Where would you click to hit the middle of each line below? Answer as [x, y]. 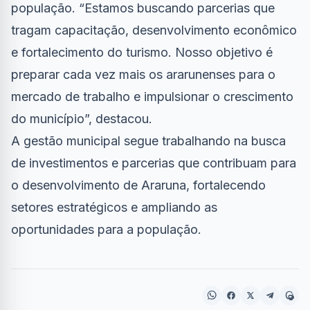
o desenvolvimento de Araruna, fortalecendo [138, 185]
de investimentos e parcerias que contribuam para [154, 163]
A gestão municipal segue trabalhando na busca [148, 141]
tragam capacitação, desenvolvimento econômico [154, 30]
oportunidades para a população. [106, 230]
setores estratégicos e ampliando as [114, 208]
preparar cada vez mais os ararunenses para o [143, 75]
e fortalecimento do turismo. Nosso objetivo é [142, 53]
